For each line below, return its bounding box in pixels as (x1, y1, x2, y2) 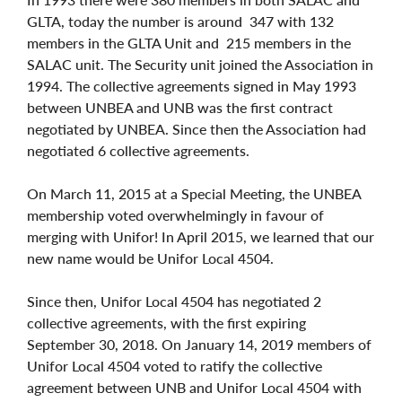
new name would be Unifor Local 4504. (27, 249, 277, 267)
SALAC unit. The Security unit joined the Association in (27, 55, 373, 73)
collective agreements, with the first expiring (27, 313, 306, 331)
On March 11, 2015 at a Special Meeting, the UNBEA (27, 184, 361, 202)
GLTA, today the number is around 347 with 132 (27, 12, 334, 30)
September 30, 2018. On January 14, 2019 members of (27, 335, 371, 353)
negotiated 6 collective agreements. (27, 141, 249, 159)
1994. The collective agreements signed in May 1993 (27, 76, 356, 94)
